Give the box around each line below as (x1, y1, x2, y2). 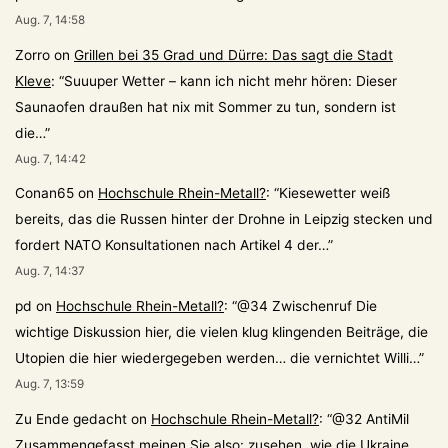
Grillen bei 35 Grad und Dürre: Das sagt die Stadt (74, 46, 393, 63)
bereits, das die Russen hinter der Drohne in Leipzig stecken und (15, 211, 433, 228)
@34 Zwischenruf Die (237, 298, 377, 315)
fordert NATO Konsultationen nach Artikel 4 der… (15, 237, 328, 254)
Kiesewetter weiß (279, 185, 390, 202)
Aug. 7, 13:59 (15, 377, 84, 392)
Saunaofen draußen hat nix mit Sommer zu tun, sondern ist (15, 98, 396, 115)
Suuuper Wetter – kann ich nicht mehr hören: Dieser (64, 72, 397, 89)
